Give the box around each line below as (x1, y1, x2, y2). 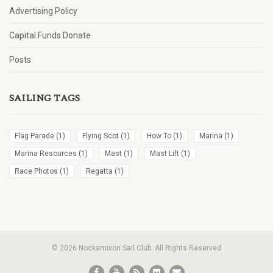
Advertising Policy (9, 6, 77, 16)
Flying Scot (82, 132, 119, 140)
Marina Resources (15, 149, 77, 158)
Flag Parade (15, 132, 54, 140)
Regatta (86, 167, 113, 175)
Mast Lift (150, 149, 179, 158)
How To (147, 132, 171, 140)
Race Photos (15, 167, 58, 175)
